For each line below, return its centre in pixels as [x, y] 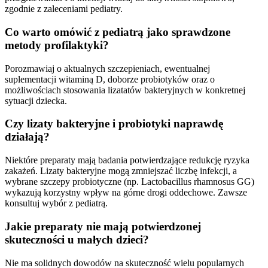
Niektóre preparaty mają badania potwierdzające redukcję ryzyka [127, 160]
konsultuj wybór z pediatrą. [56, 203]
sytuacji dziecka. [36, 100]
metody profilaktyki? [57, 45]
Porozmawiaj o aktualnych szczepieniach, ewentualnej [107, 68]
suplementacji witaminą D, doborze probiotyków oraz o [110, 79]
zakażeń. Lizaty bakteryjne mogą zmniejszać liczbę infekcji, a [121, 171]
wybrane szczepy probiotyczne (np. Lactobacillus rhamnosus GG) [130, 182]
